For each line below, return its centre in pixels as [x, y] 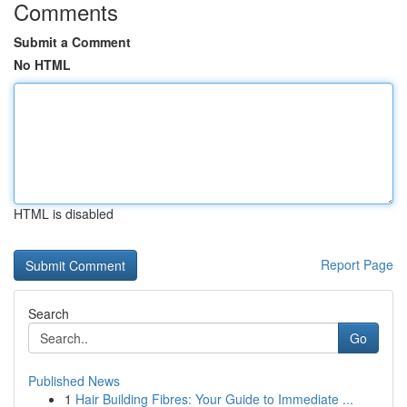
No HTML [42, 65]
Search [49, 313]
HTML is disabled [64, 213]
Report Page [357, 264]
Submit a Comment [72, 42]
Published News [74, 381]
